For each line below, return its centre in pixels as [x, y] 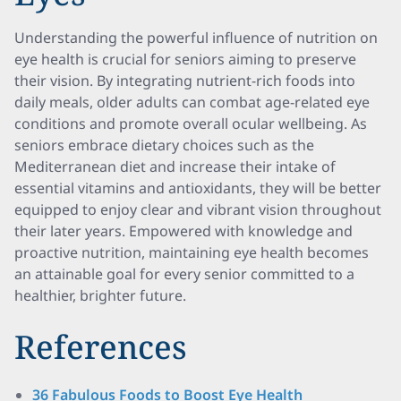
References [101, 347]
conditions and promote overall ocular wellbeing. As [191, 124]
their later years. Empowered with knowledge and [183, 231]
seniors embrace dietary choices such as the [164, 145]
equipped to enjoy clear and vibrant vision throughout [198, 209]
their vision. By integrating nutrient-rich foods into [185, 81]
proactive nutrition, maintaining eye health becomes [192, 252]
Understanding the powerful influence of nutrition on [196, 38]
